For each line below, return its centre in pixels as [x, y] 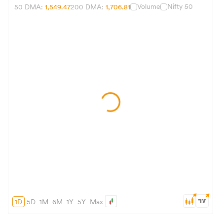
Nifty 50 [180, 6]
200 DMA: [88, 7]
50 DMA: [30, 7]
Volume [149, 6]
